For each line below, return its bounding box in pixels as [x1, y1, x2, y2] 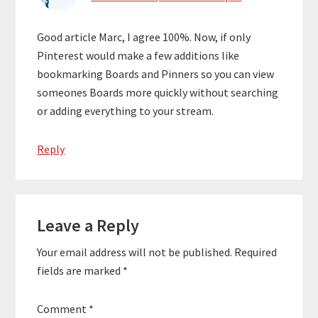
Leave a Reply [37, 214, 140, 236]
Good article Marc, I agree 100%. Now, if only [37, 30, 251, 45]
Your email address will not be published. [37, 244, 233, 259]
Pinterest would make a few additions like [37, 48, 240, 63]
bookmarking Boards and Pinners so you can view [37, 67, 275, 82]
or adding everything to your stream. [37, 104, 214, 119]
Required [234, 244, 278, 259]
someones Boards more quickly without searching [37, 85, 279, 100]
